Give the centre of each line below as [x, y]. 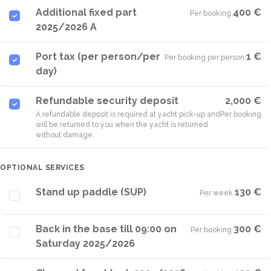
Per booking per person [204, 57]
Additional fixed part [86, 12]
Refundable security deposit [107, 101]
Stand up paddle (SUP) [91, 192]
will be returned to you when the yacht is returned [122, 125]
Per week [216, 193]
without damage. [65, 135]
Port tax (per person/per [98, 57]
